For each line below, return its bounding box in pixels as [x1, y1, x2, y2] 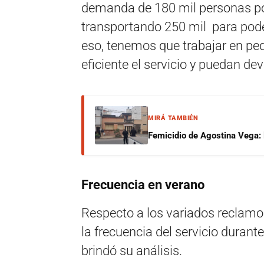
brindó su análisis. [81, 243, 182, 258]
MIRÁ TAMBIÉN [148, 114, 198, 122]
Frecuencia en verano [81, 177, 204, 192]
